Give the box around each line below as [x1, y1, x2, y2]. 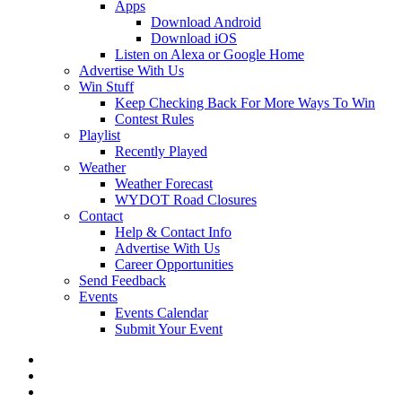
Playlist [79, 127, 120, 143]
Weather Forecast [115, 176, 213, 191]
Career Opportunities [115, 257, 233, 272]
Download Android [151, 14, 261, 30]
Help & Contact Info [115, 224, 232, 240]
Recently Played [115, 144, 207, 159]
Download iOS [151, 31, 237, 46]
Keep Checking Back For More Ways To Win [115, 95, 375, 110]
